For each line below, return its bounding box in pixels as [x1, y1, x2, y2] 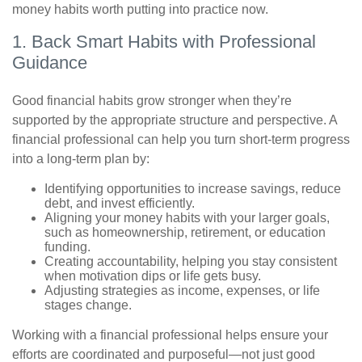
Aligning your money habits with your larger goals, [44, 211, 330, 225]
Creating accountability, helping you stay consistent [44, 255, 337, 268]
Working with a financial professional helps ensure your [12, 328, 328, 342]
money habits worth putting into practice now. [12, 2, 268, 16]
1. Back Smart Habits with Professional [12, 32, 316, 52]
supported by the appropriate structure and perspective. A [12, 113, 337, 127]
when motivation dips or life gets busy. [44, 269, 261, 283]
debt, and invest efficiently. [44, 196, 195, 210]
